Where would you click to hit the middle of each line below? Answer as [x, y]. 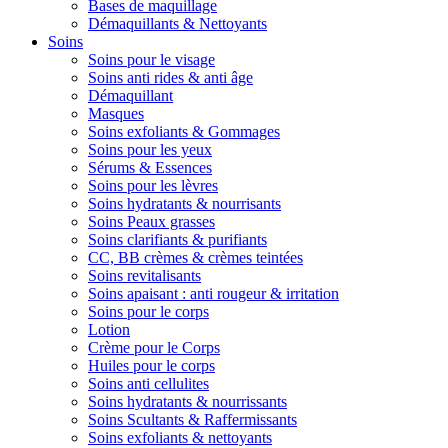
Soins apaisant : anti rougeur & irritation [213, 293]
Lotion [109, 329]
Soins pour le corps [148, 311]
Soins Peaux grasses [151, 221]
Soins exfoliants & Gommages [184, 131]
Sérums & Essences [150, 167]
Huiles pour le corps [151, 365]
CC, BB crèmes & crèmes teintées [195, 257]
